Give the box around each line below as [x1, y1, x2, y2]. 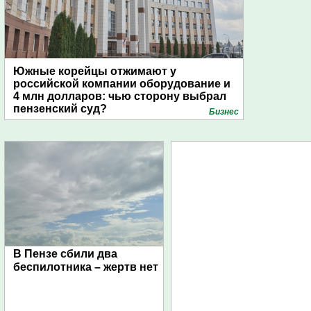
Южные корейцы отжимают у [13, 65, 176, 77]
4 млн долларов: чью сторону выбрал [13, 90, 226, 102]
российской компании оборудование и [13, 78, 230, 90]
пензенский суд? [13, 103, 107, 115]
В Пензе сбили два [13, 248, 117, 260]
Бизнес [209, 107, 239, 117]
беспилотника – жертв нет [13, 261, 158, 273]
